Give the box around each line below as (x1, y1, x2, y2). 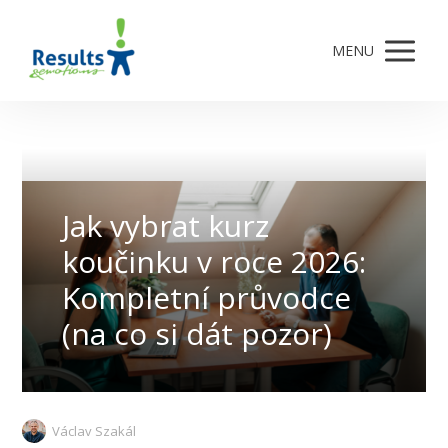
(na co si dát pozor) (62, 313, 333, 355)
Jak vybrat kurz (62, 205, 270, 247)
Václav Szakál (52, 422, 137, 441)
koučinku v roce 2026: (62, 241, 367, 283)
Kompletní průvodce (62, 277, 352, 319)
